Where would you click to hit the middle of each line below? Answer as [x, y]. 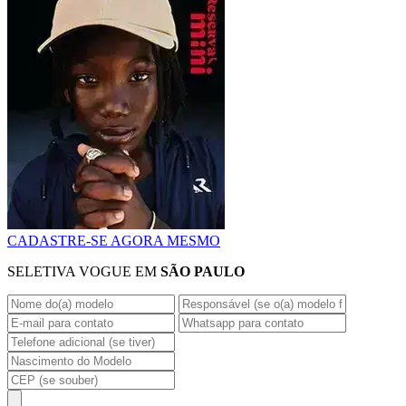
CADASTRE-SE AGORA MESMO [114, 241]
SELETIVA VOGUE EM [84, 271]
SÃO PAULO [203, 271]
